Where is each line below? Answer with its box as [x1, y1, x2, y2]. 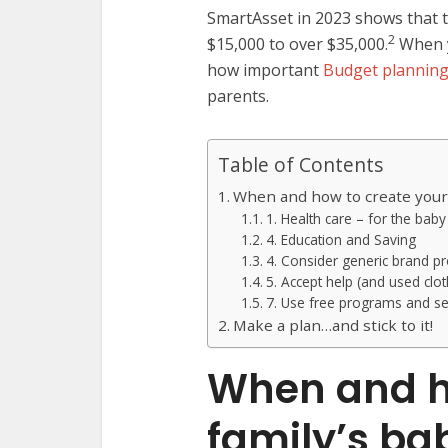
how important [207, 59, 323, 81]
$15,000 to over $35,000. [207, 33, 388, 55]
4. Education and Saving [265, 230, 416, 249]
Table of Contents [218, 151, 383, 179]
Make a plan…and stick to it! [233, 315, 434, 335]
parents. [207, 85, 269, 107]
